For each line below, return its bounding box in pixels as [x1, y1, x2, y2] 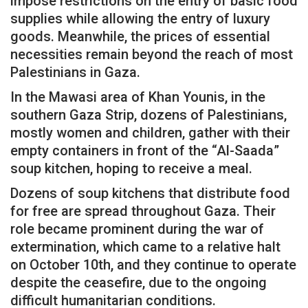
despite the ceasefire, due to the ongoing [10, 274, 267, 291]
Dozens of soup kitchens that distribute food [10, 184, 290, 201]
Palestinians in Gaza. [10, 63, 140, 80]
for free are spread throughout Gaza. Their [10, 202, 276, 219]
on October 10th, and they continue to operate [10, 256, 296, 273]
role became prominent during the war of [10, 220, 264, 237]
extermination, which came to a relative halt [10, 238, 280, 255]
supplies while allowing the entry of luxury [10, 10, 270, 27]
